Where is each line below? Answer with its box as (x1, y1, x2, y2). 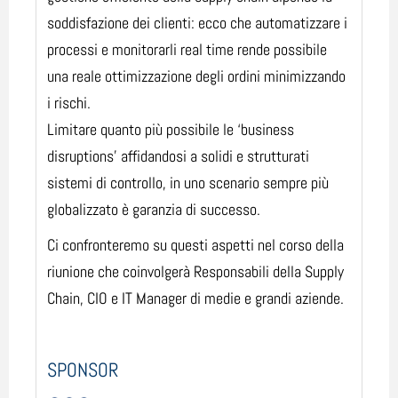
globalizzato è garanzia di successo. (47, 198, 260, 219)
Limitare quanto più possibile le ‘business (47, 118, 294, 139)
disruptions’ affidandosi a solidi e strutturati (47, 145, 309, 166)
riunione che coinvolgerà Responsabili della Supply (47, 260, 344, 282)
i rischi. (47, 92, 91, 113)
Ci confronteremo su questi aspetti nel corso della (47, 234, 344, 255)
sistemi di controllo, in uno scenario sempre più (47, 171, 329, 193)
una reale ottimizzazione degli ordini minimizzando (47, 65, 346, 86)
